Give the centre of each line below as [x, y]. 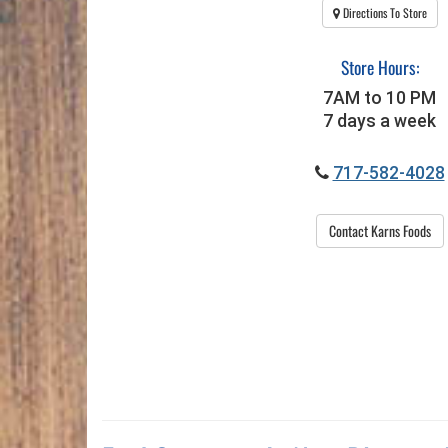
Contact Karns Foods [379, 230]
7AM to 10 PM [379, 97]
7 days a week [379, 120]
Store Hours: [379, 67]
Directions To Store [383, 13]
